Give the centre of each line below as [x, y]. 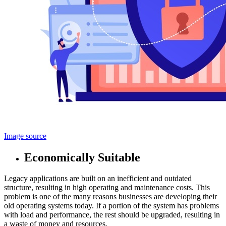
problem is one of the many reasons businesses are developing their [110, 197]
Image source [25, 136]
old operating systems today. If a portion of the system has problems [111, 206]
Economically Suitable [82, 157]
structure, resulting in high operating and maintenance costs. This [107, 188]
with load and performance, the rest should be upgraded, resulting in [112, 215]
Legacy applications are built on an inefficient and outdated [98, 179]
